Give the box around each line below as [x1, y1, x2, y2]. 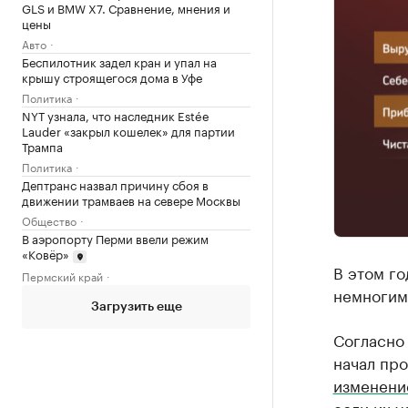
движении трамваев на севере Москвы [22, 190, 240, 209]
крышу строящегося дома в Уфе [22, 67, 202, 86]
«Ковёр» [22, 244, 69, 262]
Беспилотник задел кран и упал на [22, 52, 217, 70]
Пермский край [22, 266, 103, 284]
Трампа [22, 137, 63, 155]
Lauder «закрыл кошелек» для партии [22, 121, 235, 139]
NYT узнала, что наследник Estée [22, 106, 209, 124]
